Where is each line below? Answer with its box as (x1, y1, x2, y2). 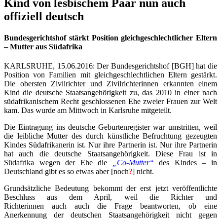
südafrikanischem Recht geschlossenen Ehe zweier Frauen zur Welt (4, 97, 217, 106)
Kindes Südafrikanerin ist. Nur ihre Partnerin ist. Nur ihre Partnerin (4, 141, 217, 149)
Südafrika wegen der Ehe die (4, 158, 112, 167)
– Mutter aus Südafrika (4, 42, 82, 51)
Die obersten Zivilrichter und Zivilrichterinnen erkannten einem (4, 79, 217, 88)
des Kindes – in (153, 158, 218, 167)
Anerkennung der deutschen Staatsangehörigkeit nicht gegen (4, 211, 217, 220)
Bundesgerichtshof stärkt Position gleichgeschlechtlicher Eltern (4, 34, 217, 42)
